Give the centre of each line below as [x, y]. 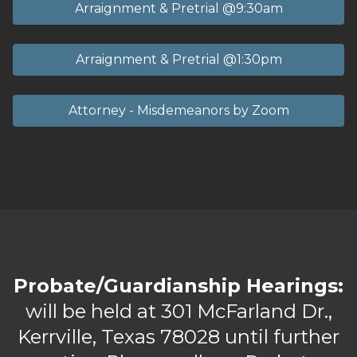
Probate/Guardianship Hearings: [178, 285]
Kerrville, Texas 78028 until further [178, 336]
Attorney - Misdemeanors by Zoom [178, 110]
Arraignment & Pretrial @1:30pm [178, 59]
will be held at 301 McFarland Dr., [178, 311]
